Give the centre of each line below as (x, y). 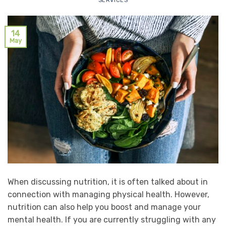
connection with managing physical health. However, (108, 195)
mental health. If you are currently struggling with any (112, 220)
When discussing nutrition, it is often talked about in (108, 182)
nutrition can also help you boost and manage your (104, 207)
